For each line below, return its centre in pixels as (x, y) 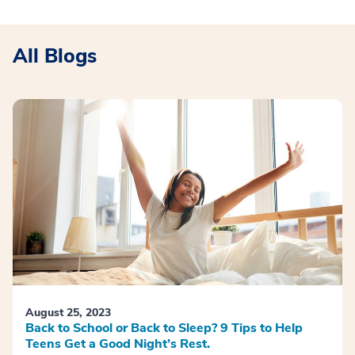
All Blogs (55, 57)
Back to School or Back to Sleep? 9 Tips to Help (164, 328)
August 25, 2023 (68, 312)
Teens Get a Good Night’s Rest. (118, 344)
